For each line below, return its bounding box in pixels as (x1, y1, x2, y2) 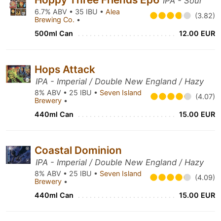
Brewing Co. (35, 15, 76, 24)
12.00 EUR (179, 29, 215, 37)
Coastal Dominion (35, 144, 122, 156)
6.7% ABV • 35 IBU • (35, 7, 106, 16)
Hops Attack (35, 63, 95, 75)
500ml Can (35, 29, 73, 37)
